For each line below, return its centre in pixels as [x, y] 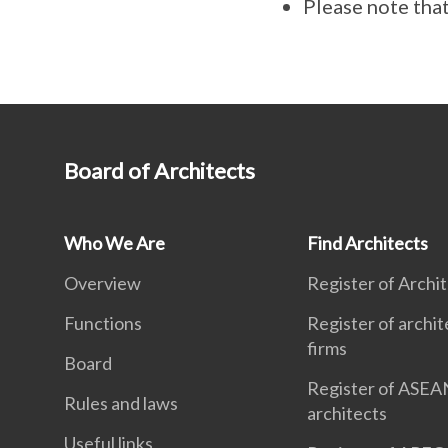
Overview [102, 282]
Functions [103, 322]
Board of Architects [159, 170]
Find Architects [368, 242]
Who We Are [114, 242]
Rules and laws [121, 402]
